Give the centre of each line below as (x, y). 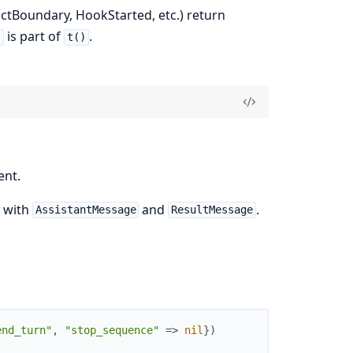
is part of (34, 37)
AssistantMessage (85, 210)
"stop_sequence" (111, 331)
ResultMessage (212, 210)
